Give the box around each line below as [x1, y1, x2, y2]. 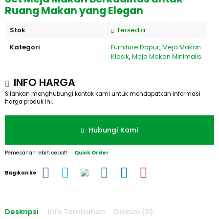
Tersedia [115, 25, 145, 35]
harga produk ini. [5, 98, 53, 106]
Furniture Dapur [111, 43, 159, 52]
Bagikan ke [5, 169, 37, 176]
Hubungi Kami [87, 125, 138, 135]
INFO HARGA [11, 75, 75, 89]
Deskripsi [5, 207, 39, 217]
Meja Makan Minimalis [132, 52, 201, 61]
